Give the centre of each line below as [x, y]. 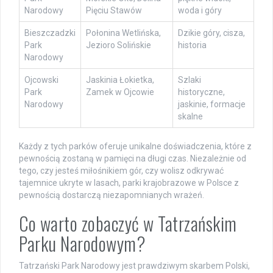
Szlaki [190, 80]
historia [192, 45]
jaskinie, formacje [212, 104]
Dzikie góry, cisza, [211, 33]
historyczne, [201, 92]
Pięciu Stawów [114, 10]
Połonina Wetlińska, [123, 33]
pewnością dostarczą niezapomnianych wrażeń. [112, 195]
